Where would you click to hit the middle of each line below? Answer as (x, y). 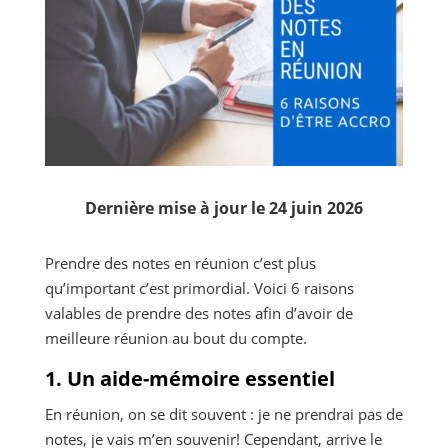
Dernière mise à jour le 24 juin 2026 (223, 207)
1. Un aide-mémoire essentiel (189, 378)
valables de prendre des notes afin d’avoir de (198, 312)
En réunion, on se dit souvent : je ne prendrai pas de (223, 413)
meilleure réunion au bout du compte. (175, 337)
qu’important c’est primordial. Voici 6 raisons (199, 287)
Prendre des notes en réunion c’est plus (180, 262)
